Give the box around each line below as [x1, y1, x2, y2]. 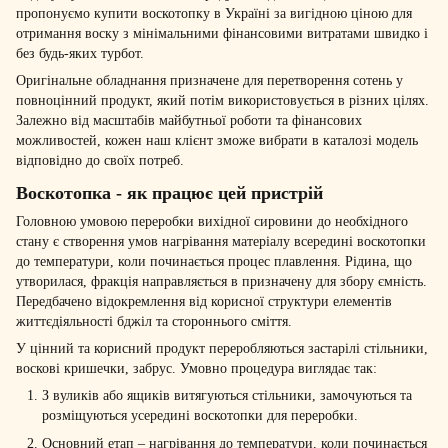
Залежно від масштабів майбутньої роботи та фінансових [16, 113, 362, 129]
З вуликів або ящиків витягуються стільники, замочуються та [42, 387, 412, 403]
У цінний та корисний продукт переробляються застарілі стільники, [16, 340, 428, 356]
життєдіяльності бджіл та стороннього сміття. [16, 313, 292, 329]
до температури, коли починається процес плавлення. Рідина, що [16, 253, 412, 269]
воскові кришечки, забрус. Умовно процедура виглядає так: [16, 360, 377, 376]
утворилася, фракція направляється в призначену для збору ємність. [16, 273, 427, 289]
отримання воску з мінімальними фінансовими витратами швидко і [16, 26, 428, 42]
